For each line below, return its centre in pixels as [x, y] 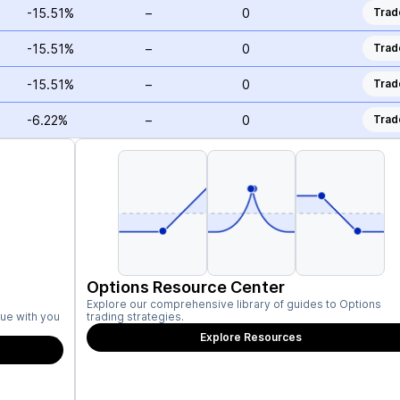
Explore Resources [251, 337]
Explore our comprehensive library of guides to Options [234, 304]
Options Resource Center [186, 287]
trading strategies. [135, 317]
